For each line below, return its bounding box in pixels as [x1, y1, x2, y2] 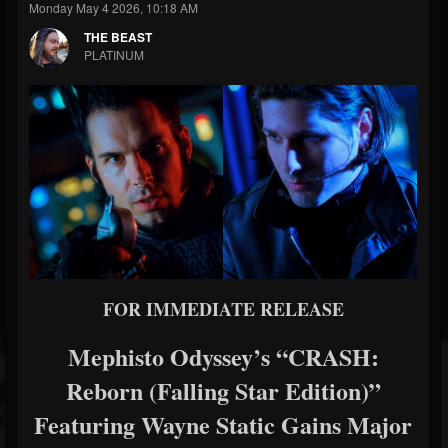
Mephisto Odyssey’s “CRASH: [67, 339, 379, 374]
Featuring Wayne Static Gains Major [34, 407, 412, 442]
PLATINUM [84, 46, 144, 63]
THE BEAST [84, 28, 152, 46]
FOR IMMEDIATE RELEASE [102, 296, 344, 322]
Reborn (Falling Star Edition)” [65, 373, 381, 408]
